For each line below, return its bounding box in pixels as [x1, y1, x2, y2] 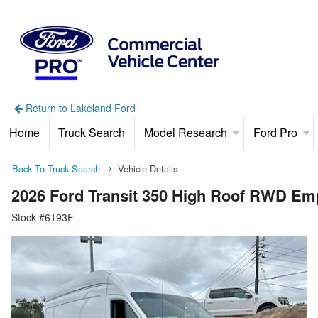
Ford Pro [253, 124, 297, 141]
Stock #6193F [11, 209, 74, 224]
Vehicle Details [118, 161, 177, 175]
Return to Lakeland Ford [22, 100, 136, 115]
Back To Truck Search [12, 161, 100, 175]
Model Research [143, 124, 227, 141]
